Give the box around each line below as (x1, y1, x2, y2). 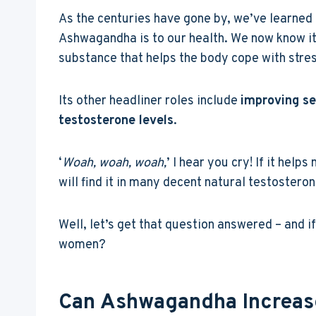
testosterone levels (59, 112, 174, 129)
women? (59, 236, 106, 253)
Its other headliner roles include (59, 92, 241, 109)
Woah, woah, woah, (62, 154, 166, 171)
